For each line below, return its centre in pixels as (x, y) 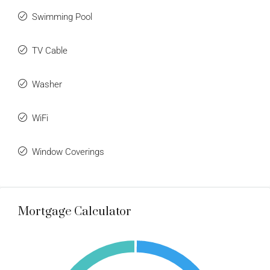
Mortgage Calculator (75, 212)
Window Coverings (68, 152)
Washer (47, 84)
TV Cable (50, 51)
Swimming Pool (62, 17)
